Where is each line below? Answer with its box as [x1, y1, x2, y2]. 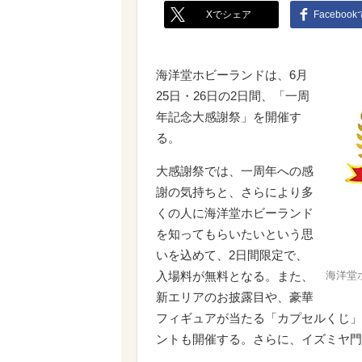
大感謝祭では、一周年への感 [156, 164, 314, 178]
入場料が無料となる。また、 [156, 269, 314, 283]
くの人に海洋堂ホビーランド [156, 206, 314, 220]
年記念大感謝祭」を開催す [156, 110, 301, 124]
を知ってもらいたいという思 [156, 227, 314, 241]
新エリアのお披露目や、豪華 [156, 290, 314, 304]
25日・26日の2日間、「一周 [156, 89, 309, 103]
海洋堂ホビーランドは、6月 [156, 68, 308, 82]
